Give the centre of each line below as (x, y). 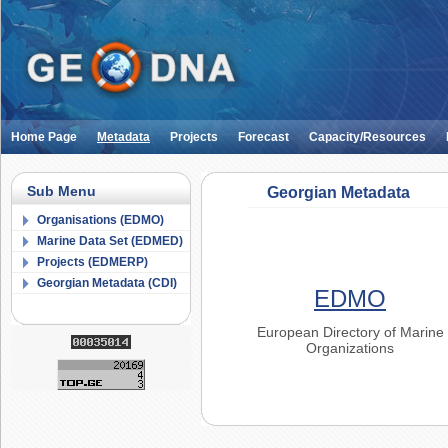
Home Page (44, 137)
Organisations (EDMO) (100, 220)
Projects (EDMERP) (92, 262)
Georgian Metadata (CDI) (107, 283)
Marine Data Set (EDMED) (110, 241)
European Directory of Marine (350, 332)
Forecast (263, 137)
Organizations (350, 348)
